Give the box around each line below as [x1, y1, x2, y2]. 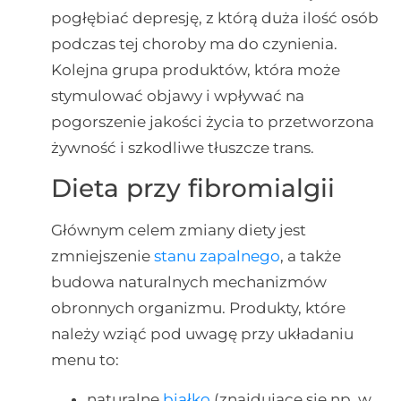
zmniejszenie [50, 247, 154, 266]
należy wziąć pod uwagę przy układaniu [50, 325, 354, 344]
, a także [279, 247, 341, 266]
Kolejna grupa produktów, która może [50, 60, 340, 79]
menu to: [50, 351, 119, 370]
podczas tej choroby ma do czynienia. [50, 34, 337, 53]
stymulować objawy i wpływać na [50, 86, 304, 105]
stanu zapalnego [153, 247, 280, 266]
